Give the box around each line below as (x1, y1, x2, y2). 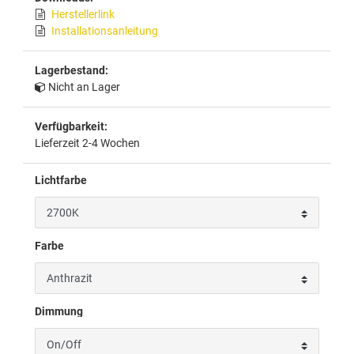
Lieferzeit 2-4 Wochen (35, 136, 140, 149)
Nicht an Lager (48, 80, 120, 93)
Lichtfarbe (35, 173, 87, 186)
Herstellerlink (51, 7, 115, 21)
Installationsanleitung (51, 24, 158, 37)
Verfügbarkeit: (35, 119, 107, 133)
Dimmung (35, 305, 83, 318)
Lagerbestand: (35, 63, 108, 77)
